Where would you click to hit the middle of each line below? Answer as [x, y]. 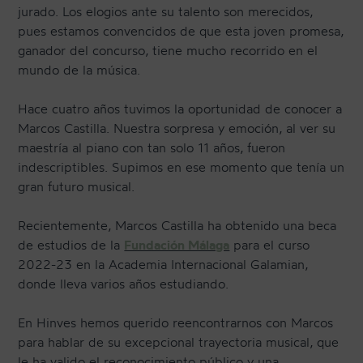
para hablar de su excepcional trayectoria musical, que [179, 342]
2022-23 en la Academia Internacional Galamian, [163, 265]
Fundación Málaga [177, 245]
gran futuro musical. [77, 187]
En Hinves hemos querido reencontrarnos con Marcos [176, 323]
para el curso [270, 245]
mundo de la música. [79, 70]
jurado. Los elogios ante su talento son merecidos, [166, 12]
